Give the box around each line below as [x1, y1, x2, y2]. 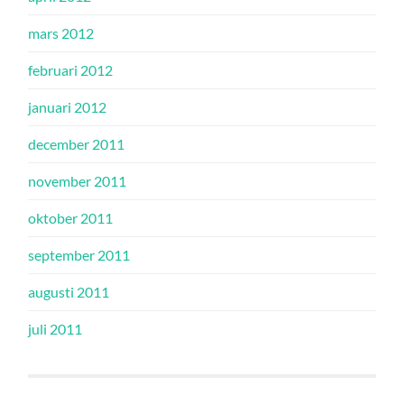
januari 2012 [28, 98, 107, 115]
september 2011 [28, 246, 131, 263]
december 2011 [28, 135, 125, 152]
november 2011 [28, 172, 127, 189]
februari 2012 [28, 61, 114, 78]
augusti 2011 [28, 283, 110, 300]
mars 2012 [28, 24, 95, 41]
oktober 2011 [28, 209, 114, 226]
